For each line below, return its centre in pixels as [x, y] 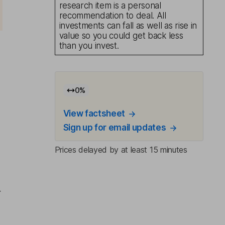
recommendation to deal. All [113, 16]
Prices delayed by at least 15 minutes [121, 150]
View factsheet [94, 114]
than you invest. [89, 46]
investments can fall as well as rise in [128, 26]
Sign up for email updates [115, 128]
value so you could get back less [121, 36]
